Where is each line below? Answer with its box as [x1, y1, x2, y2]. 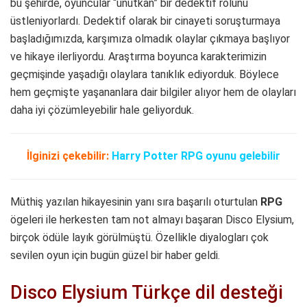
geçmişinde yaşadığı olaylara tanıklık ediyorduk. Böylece [10, 67, 279, 81]
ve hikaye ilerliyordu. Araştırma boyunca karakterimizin [10, 49, 267, 63]
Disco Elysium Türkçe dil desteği [10, 281, 283, 304]
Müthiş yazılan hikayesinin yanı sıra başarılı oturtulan [10, 195, 260, 208]
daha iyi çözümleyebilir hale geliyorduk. [10, 103, 194, 116]
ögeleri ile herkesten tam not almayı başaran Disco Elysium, [10, 212, 294, 226]
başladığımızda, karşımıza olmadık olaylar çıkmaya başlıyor [10, 32, 290, 45]
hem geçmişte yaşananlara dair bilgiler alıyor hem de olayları [10, 85, 296, 99]
